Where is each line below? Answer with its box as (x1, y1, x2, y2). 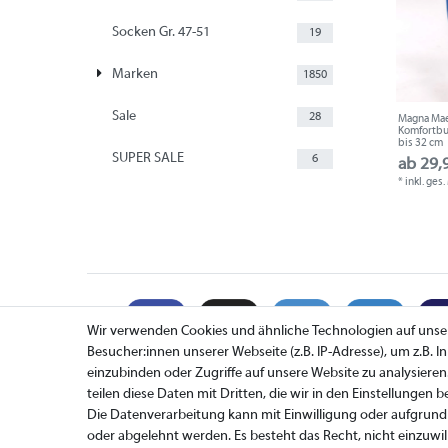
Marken (111, 67, 158, 83)
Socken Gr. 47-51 (111, 25, 210, 41)
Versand (87, 422, 135, 438)
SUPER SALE (111, 151, 184, 167)
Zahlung (87, 401, 137, 417)
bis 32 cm (398, 137, 444, 150)
